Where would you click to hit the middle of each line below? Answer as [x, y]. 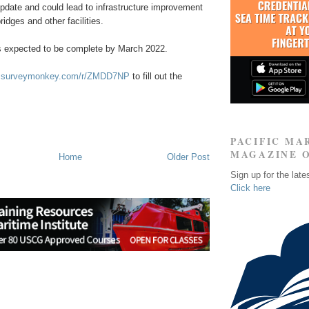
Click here [250, 188]
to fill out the [156, 77]
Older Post [188, 157]
